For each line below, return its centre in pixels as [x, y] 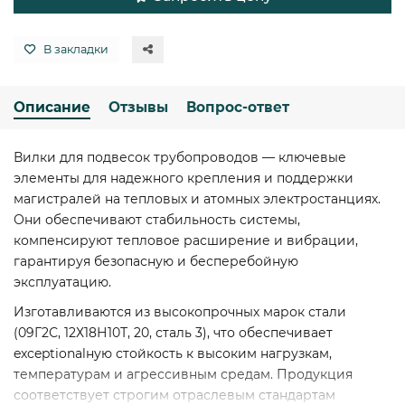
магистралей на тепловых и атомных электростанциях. [197, 199]
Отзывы [138, 108]
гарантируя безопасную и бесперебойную [156, 262]
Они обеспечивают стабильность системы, [157, 220]
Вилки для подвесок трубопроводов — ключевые [180, 158]
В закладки [76, 50]
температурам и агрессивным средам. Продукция [183, 375]
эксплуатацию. [62, 283]
